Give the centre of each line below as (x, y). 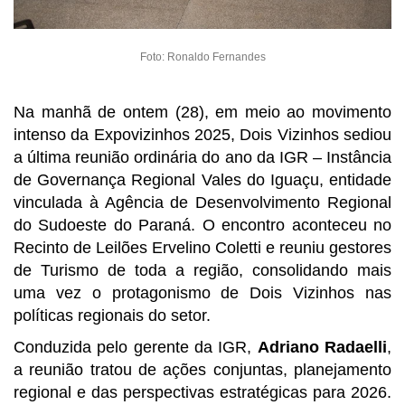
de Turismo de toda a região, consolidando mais (202, 270)
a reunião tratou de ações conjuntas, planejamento (202, 369)
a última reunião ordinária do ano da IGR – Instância (202, 157)
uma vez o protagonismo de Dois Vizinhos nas (202, 292)
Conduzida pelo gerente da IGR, (136, 347)
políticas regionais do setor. (112, 315)
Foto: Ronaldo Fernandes (202, 57)
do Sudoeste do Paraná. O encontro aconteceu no (202, 225)
